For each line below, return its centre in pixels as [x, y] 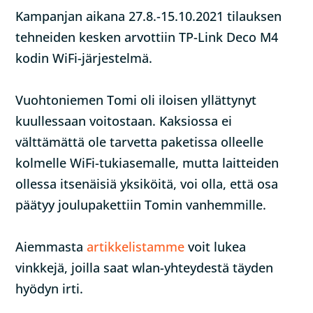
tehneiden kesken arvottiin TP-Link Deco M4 [147, 37]
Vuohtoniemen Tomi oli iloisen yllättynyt [136, 100]
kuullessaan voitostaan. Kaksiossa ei [124, 121]
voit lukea [216, 247]
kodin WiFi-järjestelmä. [84, 58]
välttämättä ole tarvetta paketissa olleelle [140, 142]
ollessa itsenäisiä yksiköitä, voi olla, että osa [147, 184]
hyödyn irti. [50, 289]
